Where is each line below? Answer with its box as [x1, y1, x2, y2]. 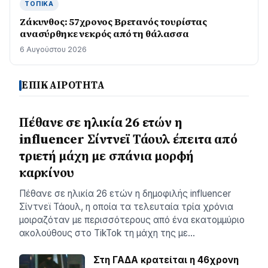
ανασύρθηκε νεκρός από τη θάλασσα [20, 27, 189, 40]
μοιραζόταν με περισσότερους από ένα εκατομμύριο [19, 214, 245, 226]
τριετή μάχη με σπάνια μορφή [19, 147, 194, 165]
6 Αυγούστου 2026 [20, 45, 87, 54]
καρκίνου [19, 164, 75, 181]
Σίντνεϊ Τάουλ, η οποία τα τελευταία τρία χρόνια [19, 201, 233, 212]
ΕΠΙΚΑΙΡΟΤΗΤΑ [22, 78, 106, 92]
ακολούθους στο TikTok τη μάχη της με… [19, 227, 195, 239]
